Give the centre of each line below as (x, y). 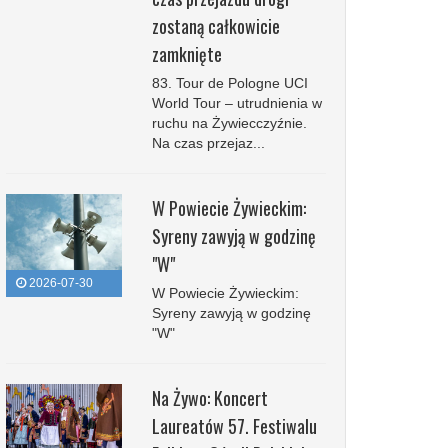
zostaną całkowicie (215, 26)
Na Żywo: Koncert (209, 398)
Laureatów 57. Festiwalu (234, 426)
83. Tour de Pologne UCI (229, 83)
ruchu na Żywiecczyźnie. (229, 123)
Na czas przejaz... (208, 143)
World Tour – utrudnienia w (236, 103)
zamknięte (186, 54)
